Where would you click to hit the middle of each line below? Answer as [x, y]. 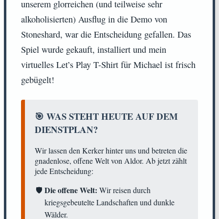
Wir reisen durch [124, 190]
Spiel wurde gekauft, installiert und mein [94, 49]
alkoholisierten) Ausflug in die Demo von [94, 19]
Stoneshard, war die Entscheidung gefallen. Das [106, 34]
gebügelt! [38, 79]
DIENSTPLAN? [66, 129]
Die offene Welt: [71, 190]
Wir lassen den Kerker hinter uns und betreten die [111, 150]
